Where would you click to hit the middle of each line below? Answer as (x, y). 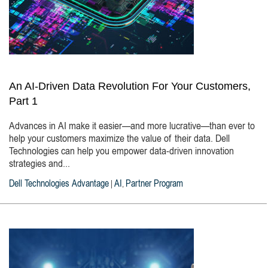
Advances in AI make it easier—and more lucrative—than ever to (132, 127)
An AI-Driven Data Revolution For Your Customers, (130, 86)
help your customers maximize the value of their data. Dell (119, 139)
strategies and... (39, 165)
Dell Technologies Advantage (59, 184)
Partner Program (154, 184)
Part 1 (23, 101)
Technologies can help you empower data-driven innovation (121, 152)
